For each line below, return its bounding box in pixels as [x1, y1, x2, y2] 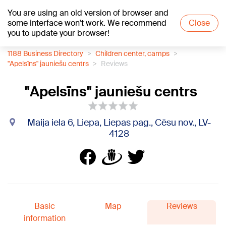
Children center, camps [95, 49, 169, 58]
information [23, 213, 66, 223]
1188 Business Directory [8, 49, 83, 58]
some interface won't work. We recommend [8, 18, 166, 28]
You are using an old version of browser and [8, 8, 168, 18]
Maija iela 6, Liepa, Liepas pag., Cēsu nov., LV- [27, 117, 211, 129]
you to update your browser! [8, 28, 109, 38]
